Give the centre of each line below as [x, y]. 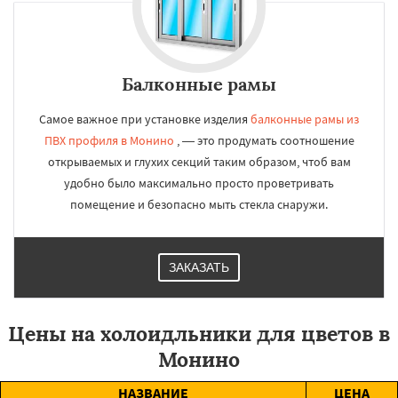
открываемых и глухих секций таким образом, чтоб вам [199, 162]
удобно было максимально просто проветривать [199, 183]
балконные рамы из [305, 119]
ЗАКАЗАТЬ [199, 267]
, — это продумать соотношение [264, 140]
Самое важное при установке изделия [145, 119]
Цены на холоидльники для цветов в [199, 334]
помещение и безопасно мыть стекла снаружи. [199, 204]
